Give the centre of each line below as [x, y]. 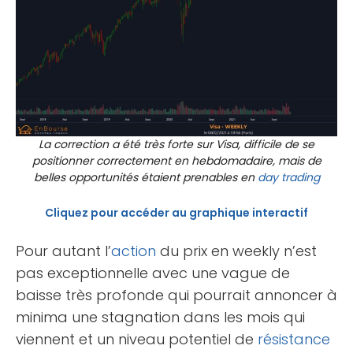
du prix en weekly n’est [236, 251]
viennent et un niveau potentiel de [137, 339]
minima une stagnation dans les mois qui [160, 317]
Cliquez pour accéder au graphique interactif [176, 212]
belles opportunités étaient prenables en [145, 177]
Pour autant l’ [63, 251]
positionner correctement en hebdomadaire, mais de [176, 160]
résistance [294, 339]
